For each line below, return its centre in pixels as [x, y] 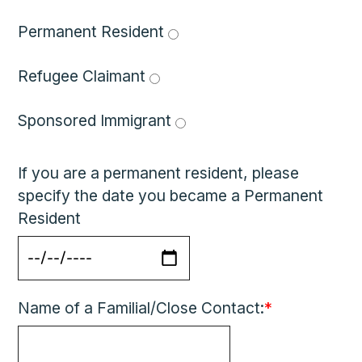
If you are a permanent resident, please [159, 173]
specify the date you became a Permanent [171, 196]
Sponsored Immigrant [97, 120]
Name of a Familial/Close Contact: [141, 308]
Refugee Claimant [84, 76]
